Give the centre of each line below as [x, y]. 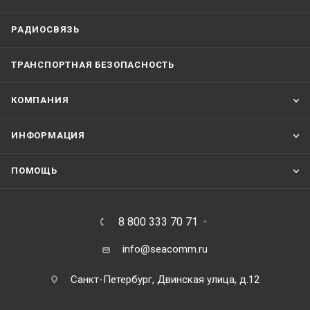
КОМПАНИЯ [40, 100]
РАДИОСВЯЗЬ [45, 30]
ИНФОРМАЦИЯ [48, 136]
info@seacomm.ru [165, 249]
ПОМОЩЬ [34, 171]
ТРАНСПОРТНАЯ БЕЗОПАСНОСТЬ [93, 65]
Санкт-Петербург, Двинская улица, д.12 [165, 280]
